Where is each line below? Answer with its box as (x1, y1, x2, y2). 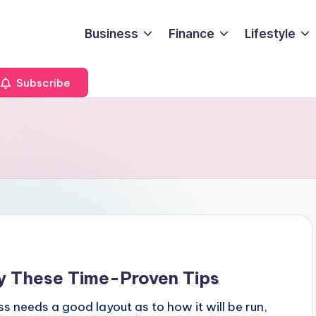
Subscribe (13, 75, 71, 90)
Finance (169, 26, 215, 41)
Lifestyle (245, 26, 296, 41)
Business (84, 26, 138, 41)
